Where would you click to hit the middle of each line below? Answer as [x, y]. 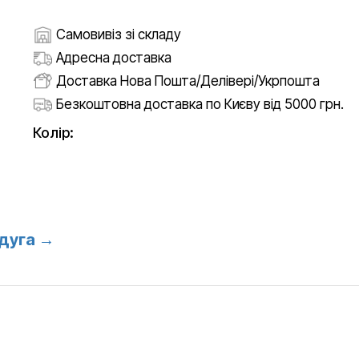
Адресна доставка [114, 58]
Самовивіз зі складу [119, 35]
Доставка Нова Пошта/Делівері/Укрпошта [188, 81]
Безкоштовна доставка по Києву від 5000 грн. [200, 105]
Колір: [53, 132]
